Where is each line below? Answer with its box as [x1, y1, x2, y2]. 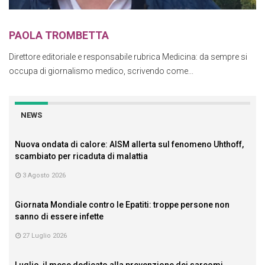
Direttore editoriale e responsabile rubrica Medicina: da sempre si [9, 51, 247, 62]
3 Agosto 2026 [21, 171, 66, 179]
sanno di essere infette [15, 211, 104, 221]
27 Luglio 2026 [21, 231, 67, 240]
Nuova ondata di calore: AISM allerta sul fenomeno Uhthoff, [15, 139, 244, 149]
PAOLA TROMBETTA [9, 28, 109, 41]
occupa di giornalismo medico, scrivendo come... [9, 66, 193, 76]
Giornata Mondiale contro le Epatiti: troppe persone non [15, 199, 230, 209]
